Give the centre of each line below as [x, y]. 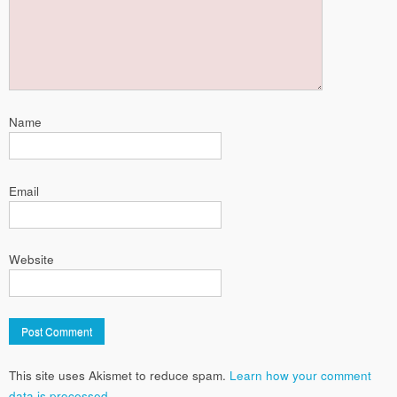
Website [31, 260]
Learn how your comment [300, 376]
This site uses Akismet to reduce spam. [119, 376]
